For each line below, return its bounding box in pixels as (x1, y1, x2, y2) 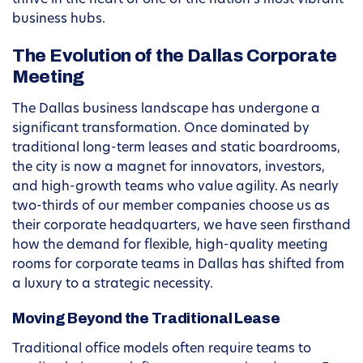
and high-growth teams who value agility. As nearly (12, 181, 339, 194)
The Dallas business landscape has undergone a (12, 103, 320, 117)
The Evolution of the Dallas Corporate (12, 46, 337, 66)
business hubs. (12, 13, 105, 27)
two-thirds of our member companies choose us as (12, 200, 330, 214)
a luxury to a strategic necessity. (12, 278, 213, 292)
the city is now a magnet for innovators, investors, (12, 161, 325, 175)
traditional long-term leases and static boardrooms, (12, 142, 340, 156)
